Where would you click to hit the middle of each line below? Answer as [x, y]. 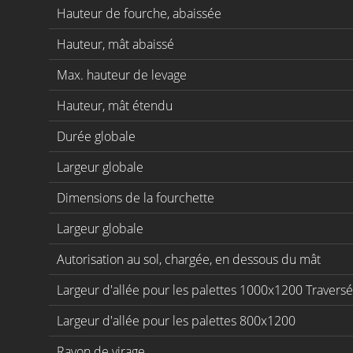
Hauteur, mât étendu [115, 105]
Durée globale [96, 136]
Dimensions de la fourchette [136, 197]
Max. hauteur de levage [122, 74]
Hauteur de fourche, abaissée [139, 13]
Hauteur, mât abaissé [115, 44]
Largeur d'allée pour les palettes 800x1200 [176, 320]
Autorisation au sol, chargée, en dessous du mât [189, 259]
